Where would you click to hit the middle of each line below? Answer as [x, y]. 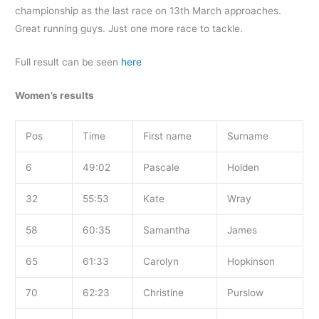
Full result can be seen [68, 62]
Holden [243, 167]
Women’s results [55, 95]
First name [167, 136]
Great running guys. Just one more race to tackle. [129, 29]
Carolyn [161, 261]
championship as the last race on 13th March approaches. [148, 11]
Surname [247, 136]
